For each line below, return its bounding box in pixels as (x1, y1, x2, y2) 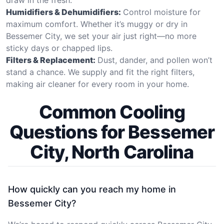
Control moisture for (123, 6, 200, 17)
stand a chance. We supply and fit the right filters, (6, 66, 194, 77)
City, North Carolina (30, 140, 194, 163)
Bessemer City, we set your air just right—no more (6, 30, 196, 41)
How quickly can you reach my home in (8, 183, 176, 194)
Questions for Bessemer (9, 120, 215, 143)
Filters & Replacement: (6, 54, 95, 65)
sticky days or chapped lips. (6, 42, 112, 53)
